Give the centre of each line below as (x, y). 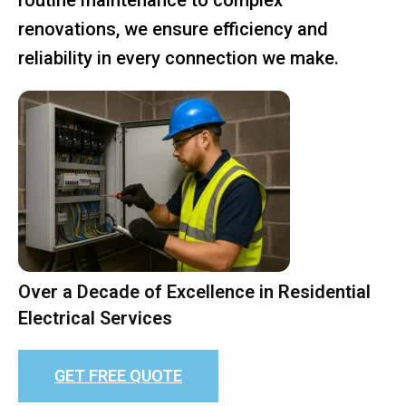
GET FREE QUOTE (118, 375)
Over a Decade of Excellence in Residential (194, 291)
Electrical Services (95, 318)
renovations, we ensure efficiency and (173, 29)
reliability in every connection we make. (179, 58)
